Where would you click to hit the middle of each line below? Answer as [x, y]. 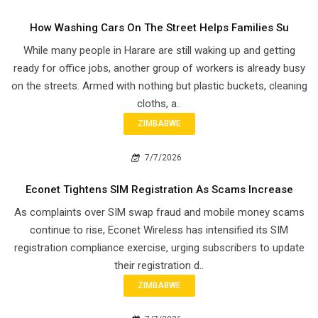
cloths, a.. [159, 104]
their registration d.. [159, 266]
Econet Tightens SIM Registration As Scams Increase [159, 190]
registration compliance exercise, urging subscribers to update [159, 248]
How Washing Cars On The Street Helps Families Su [159, 28]
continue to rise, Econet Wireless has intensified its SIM [159, 230]
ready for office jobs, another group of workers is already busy [159, 68]
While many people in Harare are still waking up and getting [159, 51]
